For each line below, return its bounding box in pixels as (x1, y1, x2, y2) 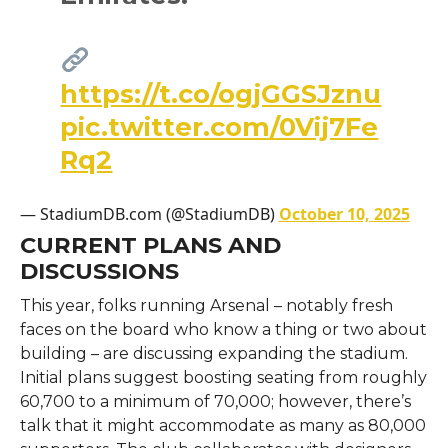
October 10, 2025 (278, 202, 410, 225)
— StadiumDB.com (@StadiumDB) (19, 202, 279, 225)
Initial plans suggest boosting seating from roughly (19, 367, 427, 387)
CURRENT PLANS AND (19, 230, 281, 259)
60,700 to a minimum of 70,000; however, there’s (19, 391, 411, 411)
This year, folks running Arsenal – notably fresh (19, 295, 393, 315)
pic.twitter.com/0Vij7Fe (60, 110, 379, 142)
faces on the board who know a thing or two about (19, 319, 427, 339)
